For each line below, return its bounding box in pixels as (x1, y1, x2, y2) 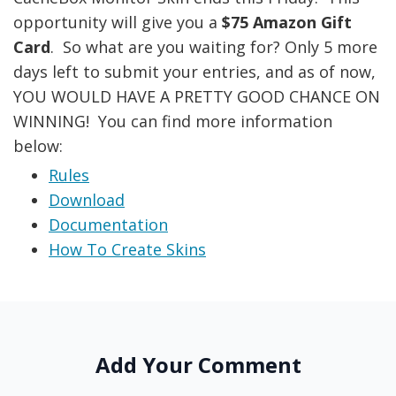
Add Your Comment (95, 350, 301, 380)
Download (49, 189, 125, 211)
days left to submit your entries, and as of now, (13, 61, 376, 83)
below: (13, 135, 63, 157)
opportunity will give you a (13, 11, 222, 34)
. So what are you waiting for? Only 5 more (50, 36, 377, 58)
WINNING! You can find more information (13, 110, 332, 133)
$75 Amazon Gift (222, 11, 352, 34)
